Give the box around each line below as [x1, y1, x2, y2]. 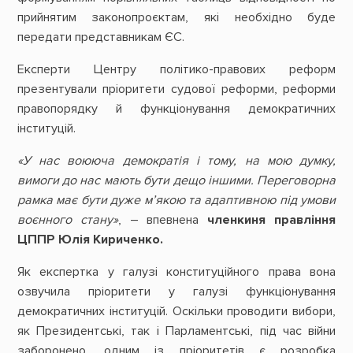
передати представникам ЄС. [17, 28, 188, 45]
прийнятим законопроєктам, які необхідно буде [17, 9, 336, 25]
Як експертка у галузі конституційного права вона [17, 264, 336, 281]
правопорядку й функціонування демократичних [17, 100, 336, 117]
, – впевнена [117, 212, 208, 229]
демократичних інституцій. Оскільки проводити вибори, [17, 303, 336, 320]
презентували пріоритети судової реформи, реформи [17, 80, 336, 97]
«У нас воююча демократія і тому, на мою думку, [17, 153, 336, 169]
